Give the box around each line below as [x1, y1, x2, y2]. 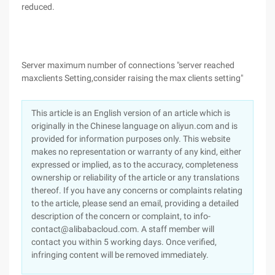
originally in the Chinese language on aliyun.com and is [31, 121, 238, 131]
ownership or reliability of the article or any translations [31, 172, 239, 182]
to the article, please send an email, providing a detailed [31, 198, 239, 208]
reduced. [21, 2, 55, 12]
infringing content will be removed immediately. [31, 250, 209, 260]
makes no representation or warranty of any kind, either [31, 147, 241, 157]
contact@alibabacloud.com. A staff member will [31, 224, 214, 234]
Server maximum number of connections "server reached [21, 60, 234, 70]
